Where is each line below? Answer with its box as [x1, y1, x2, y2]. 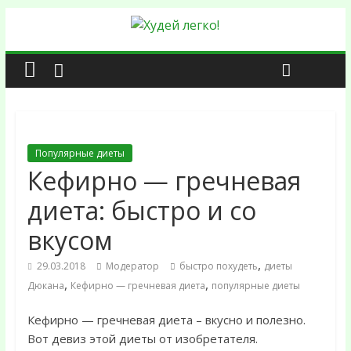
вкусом [27, 223, 113, 257]
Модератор [105, 259, 159, 273]
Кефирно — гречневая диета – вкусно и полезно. [27, 312, 306, 327]
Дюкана [27, 279, 64, 292]
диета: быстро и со [27, 194, 256, 227]
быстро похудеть [179, 259, 258, 273]
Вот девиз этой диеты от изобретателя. [27, 331, 258, 346]
